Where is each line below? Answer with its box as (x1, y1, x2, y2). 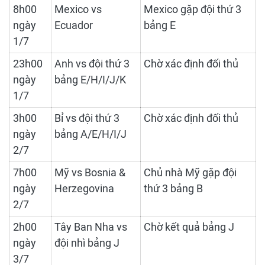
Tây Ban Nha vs (54, 221, 127, 234)
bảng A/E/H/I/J (54, 128, 127, 141)
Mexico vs (54, 3, 102, 17)
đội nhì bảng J (54, 237, 119, 250)
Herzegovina (54, 182, 114, 196)
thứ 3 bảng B (144, 182, 203, 196)
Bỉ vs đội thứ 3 (54, 112, 119, 125)
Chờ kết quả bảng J (144, 221, 234, 234)
